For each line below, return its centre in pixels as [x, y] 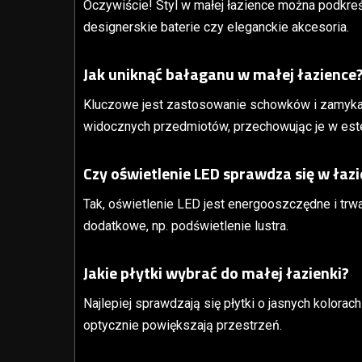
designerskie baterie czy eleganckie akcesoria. [216, 27]
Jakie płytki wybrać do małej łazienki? [216, 272]
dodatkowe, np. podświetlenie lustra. [186, 225]
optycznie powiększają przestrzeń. [183, 325]
